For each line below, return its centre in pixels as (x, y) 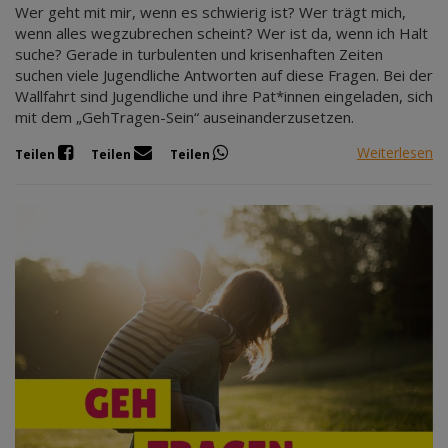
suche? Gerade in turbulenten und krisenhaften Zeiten (199, 53)
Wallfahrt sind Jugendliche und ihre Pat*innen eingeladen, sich (224, 95)
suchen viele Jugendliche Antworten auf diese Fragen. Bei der (224, 74)
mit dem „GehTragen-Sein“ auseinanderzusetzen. (184, 116)
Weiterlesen (395, 153)
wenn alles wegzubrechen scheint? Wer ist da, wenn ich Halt (221, 32)
